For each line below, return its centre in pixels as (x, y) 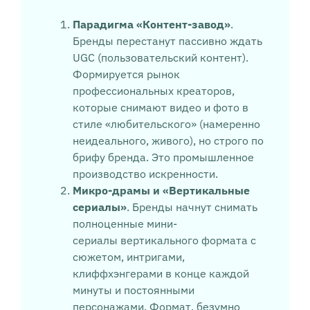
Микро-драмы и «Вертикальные (161, 191)
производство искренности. (145, 174)
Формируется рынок (126, 74)
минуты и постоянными (133, 290)
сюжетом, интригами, (128, 257)
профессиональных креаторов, (153, 91)
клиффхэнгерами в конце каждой (161, 274)
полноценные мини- (125, 224)
